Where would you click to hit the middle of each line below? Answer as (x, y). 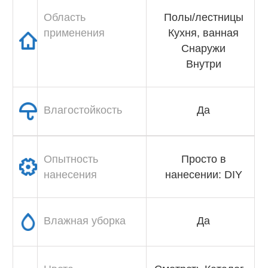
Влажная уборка (85, 220)
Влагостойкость (83, 110)
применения (74, 33)
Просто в (203, 159)
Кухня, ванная (204, 33)
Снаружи (204, 48)
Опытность (71, 159)
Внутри (203, 64)
